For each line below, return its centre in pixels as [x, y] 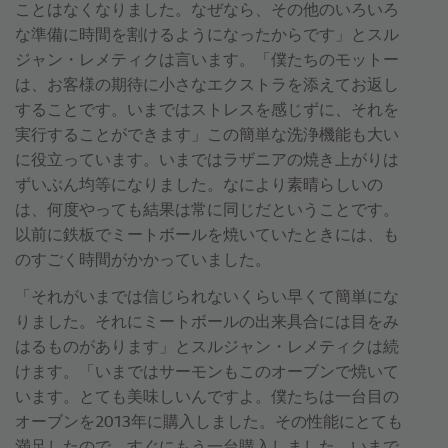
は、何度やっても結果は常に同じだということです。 [207, 211]
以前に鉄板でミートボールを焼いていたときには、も [207, 236]
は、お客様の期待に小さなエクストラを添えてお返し [207, 86]
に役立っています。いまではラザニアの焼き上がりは [207, 161]
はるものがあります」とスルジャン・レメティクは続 [207, 348]
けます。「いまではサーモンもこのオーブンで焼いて [207, 373]
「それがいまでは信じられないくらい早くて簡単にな [207, 298]
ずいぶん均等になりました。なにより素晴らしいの [199, 186]
